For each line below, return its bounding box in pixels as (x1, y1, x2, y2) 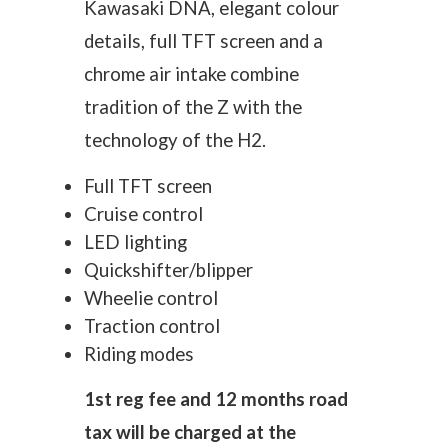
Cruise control (84, 203, 203, 225)
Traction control (84, 315, 220, 337)
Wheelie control (84, 287, 218, 309)
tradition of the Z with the (84, 96, 302, 118)
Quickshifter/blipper (84, 259, 253, 281)
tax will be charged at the (84, 421, 296, 443)
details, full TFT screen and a (84, 30, 323, 52)
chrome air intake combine (84, 63, 299, 85)
